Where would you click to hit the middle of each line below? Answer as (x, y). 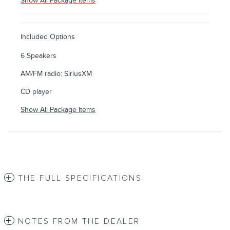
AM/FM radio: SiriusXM (56, 73)
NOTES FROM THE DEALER (79, 221)
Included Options (48, 36)
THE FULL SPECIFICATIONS (80, 178)
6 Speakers (39, 55)
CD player (36, 91)
